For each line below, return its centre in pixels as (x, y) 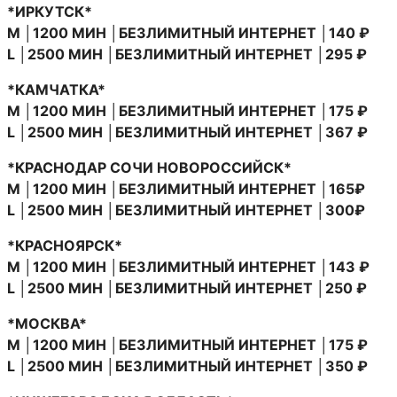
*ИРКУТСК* (50, 11)
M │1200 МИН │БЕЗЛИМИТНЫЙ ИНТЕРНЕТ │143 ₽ (188, 266)
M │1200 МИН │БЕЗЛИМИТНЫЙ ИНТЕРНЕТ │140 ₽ (188, 32)
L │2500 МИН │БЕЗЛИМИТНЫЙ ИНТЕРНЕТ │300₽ (186, 210)
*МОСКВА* (47, 323)
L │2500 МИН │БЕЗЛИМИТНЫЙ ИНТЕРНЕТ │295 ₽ (187, 54)
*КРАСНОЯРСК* (65, 245)
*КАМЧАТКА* (56, 89)
